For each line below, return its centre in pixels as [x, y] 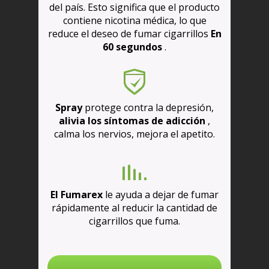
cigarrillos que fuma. [134, 221]
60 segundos [134, 47]
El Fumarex [78, 195]
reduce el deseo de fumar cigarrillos [128, 34]
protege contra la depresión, [148, 108]
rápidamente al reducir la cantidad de [134, 208]
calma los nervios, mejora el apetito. [134, 134]
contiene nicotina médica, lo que [134, 21]
